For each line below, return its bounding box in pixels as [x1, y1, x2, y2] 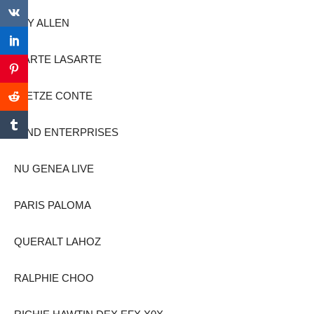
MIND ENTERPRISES [14, 125, 118, 138]
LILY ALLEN [14, 16, 69, 29]
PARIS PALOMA [14, 198, 91, 211]
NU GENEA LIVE [14, 162, 94, 175]
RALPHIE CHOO [14, 271, 94, 284]
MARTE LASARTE [14, 53, 102, 65]
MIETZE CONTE [14, 89, 93, 102]
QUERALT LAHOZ [14, 235, 101, 247]
